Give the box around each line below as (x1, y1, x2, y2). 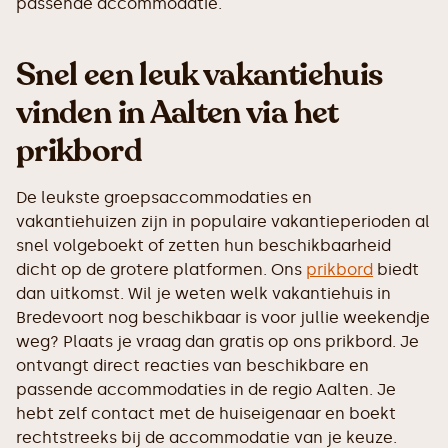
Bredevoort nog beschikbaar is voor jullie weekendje (16, 308, 430, 327)
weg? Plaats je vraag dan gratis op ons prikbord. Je (16, 332, 419, 351)
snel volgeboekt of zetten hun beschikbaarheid (16, 236, 391, 255)
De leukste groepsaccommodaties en (16, 188, 312, 207)
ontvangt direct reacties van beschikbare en (16, 356, 369, 375)
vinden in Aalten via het (16, 91, 339, 135)
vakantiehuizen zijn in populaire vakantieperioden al (16, 212, 430, 231)
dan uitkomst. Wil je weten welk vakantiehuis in (16, 284, 391, 303)
